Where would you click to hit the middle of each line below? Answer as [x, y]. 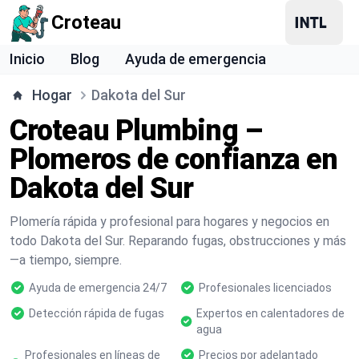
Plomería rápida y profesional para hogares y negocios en [169, 222]
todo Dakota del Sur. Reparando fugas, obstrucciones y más [178, 241]
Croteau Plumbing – [136, 131]
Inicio [27, 59]
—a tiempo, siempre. [66, 260]
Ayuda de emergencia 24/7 [98, 288]
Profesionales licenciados [265, 288]
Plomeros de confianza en [174, 159]
